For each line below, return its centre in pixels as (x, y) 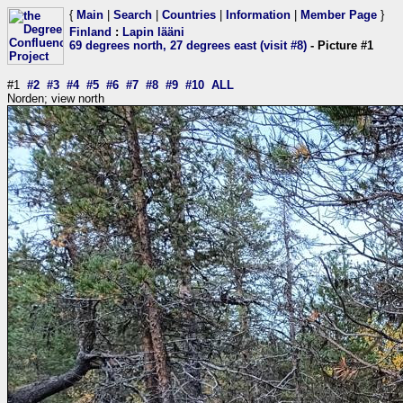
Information (258, 15)
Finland (90, 32)
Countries (189, 15)
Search (133, 15)
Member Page (339, 15)
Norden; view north (56, 99)
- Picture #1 (340, 45)
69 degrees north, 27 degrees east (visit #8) (188, 45)
